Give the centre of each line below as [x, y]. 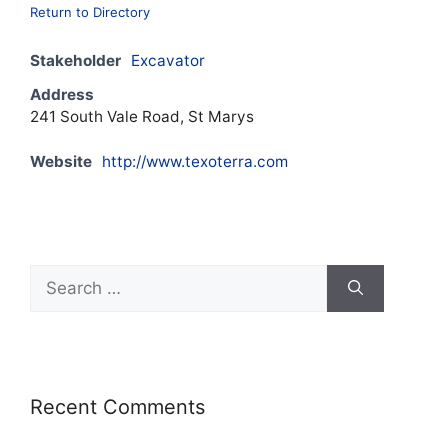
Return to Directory [90, 11]
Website [61, 161]
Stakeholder [75, 60]
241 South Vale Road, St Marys [142, 116]
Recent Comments [117, 406]
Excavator [168, 60]
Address [62, 94]
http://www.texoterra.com [195, 161]
